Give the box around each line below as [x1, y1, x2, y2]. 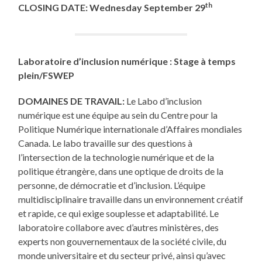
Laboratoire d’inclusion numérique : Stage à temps [18, 56, 236, 67]
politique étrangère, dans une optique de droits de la [18, 166, 224, 177]
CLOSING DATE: [18, 2, 88, 13]
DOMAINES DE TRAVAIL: [18, 95, 125, 107]
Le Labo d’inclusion [125, 95, 202, 107]
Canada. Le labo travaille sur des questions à [18, 137, 193, 149]
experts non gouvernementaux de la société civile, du [18, 236, 227, 247]
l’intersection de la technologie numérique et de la [18, 151, 215, 163]
